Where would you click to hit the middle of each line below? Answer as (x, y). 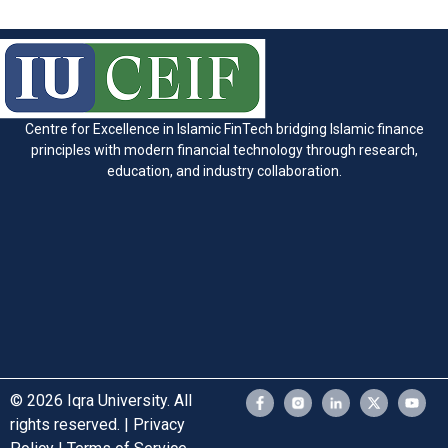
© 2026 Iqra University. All (101, 400)
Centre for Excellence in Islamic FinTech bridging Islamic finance (224, 128)
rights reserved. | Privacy (97, 424)
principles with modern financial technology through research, (224, 149)
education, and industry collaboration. (224, 170)
